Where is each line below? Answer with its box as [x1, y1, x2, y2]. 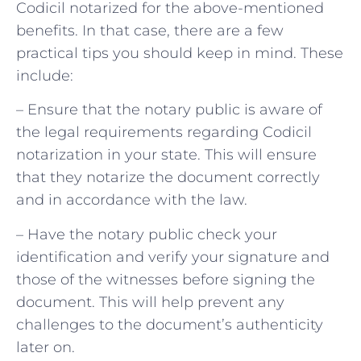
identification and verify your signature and [16, 247, 330, 266]
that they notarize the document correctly [16, 168, 320, 187]
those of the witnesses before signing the [16, 270, 315, 288]
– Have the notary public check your [16, 225, 277, 243]
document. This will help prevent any [16, 293, 284, 311]
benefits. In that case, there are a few [16, 21, 284, 39]
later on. [16, 338, 75, 356]
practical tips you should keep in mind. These [16, 44, 343, 62]
